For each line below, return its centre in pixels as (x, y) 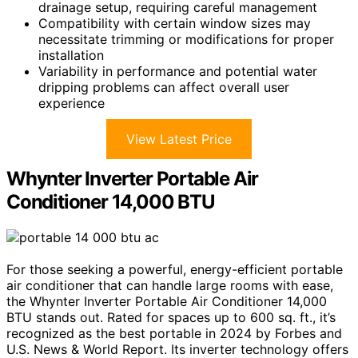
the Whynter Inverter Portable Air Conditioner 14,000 (167, 301)
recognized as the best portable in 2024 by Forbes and (174, 333)
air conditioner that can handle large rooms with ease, (170, 285)
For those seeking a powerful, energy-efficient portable (175, 269)
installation (71, 56)
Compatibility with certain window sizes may (175, 24)
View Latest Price (179, 139)
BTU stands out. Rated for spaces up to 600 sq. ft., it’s (171, 317)
